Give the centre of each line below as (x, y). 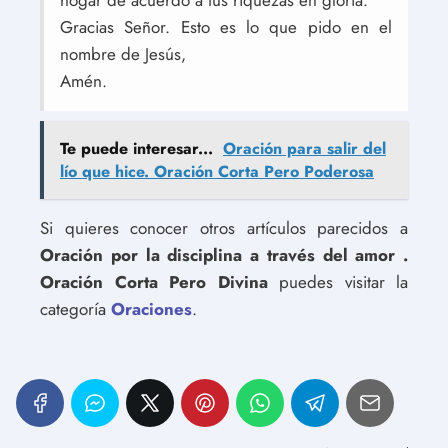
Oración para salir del (304, 148)
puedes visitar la (337, 282)
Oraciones (151, 309)
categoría (75, 309)
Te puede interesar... (136, 148)
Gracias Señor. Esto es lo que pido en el (226, 27)
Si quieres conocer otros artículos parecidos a (224, 228)
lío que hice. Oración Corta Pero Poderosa (217, 171)
